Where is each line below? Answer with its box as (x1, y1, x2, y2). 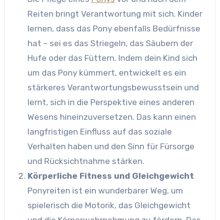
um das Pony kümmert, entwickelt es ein (27, 67, 186, 78)
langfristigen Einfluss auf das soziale (27, 126, 172, 137)
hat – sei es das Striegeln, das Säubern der (27, 38, 193, 48)
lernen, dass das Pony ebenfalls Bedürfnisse (27, 23, 200, 33)
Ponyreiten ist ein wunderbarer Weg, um (27, 185, 183, 195)
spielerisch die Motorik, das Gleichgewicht (27, 200, 191, 210)
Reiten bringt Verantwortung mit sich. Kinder (27, 8, 202, 19)
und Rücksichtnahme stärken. (27, 156, 144, 166)
